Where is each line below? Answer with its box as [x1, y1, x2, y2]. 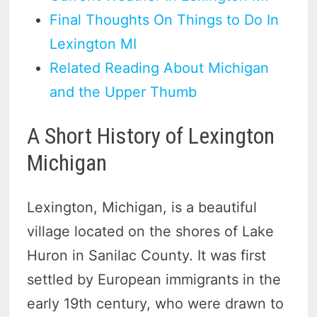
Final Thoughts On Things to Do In [50, 11, 279, 28]
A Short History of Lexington [27, 122, 275, 150]
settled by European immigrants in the [27, 270, 282, 288]
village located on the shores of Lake [27, 222, 275, 240]
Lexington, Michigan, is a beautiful [27, 198, 258, 216]
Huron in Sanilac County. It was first [27, 246, 267, 264]
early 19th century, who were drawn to [27, 294, 284, 312]
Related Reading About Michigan [50, 59, 270, 76]
